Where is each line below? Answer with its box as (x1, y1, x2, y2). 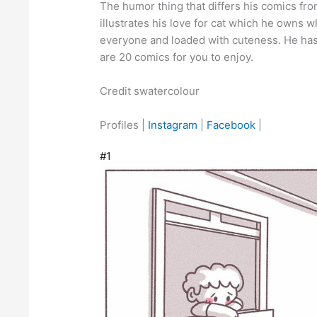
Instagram (147, 118, 197, 132)
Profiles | (99, 118, 148, 132)
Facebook (206, 118, 255, 132)
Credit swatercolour (99, 84, 200, 98)
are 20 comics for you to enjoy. (99, 50, 253, 64)
